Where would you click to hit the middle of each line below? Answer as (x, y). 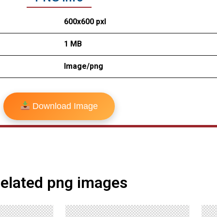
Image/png (84, 66)
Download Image (64, 106)
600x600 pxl (85, 22)
